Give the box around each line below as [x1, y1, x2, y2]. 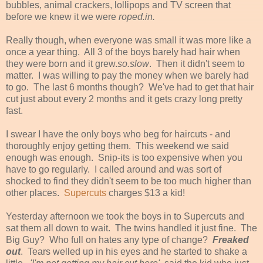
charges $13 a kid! [106, 187, 187, 198]
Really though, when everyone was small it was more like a [6, 35, 251, 45]
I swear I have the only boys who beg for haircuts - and [6, 129, 231, 139]
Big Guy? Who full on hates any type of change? [6, 234, 213, 245]
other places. [6, 187, 64, 198]
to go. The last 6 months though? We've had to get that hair [6, 82, 254, 92]
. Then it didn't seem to [149, 58, 245, 69]
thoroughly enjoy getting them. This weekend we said [6, 140, 229, 151]
